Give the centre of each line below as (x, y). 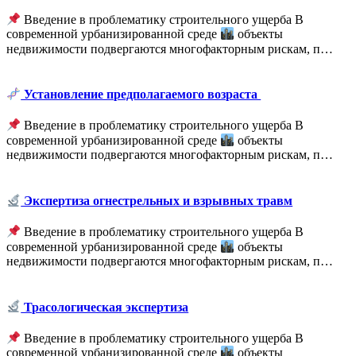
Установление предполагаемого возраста (141, 95)
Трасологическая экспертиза (105, 307)
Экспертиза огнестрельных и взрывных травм (157, 200)
